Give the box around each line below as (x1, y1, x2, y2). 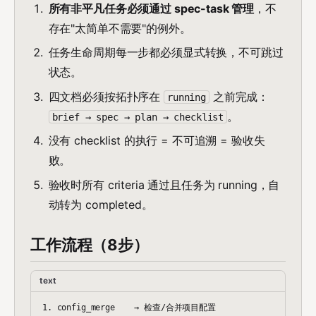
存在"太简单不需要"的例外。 (48, 21, 191, 35)
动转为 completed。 (48, 197, 153, 212)
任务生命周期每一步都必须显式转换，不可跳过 (48, 45, 284, 60)
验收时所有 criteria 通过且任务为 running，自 (48, 177, 280, 192)
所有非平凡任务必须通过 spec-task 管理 (48, 1, 255, 16)
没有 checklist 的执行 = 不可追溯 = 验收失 (48, 133, 265, 148)
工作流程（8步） (30, 235, 149, 254)
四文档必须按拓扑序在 (48, 89, 164, 104)
